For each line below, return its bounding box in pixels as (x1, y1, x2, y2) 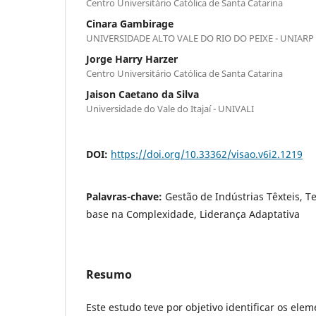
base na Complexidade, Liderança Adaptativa (86, 207, 300, 221)
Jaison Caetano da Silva (86, 87, 199, 101)
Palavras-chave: (86, 189, 165, 203)
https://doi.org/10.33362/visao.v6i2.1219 (111, 147, 303, 161)
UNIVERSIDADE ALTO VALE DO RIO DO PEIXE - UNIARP (86, 31, 314, 44)
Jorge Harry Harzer (86, 51, 178, 66)
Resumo (86, 266, 132, 282)
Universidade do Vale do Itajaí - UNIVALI (86, 102, 254, 115)
